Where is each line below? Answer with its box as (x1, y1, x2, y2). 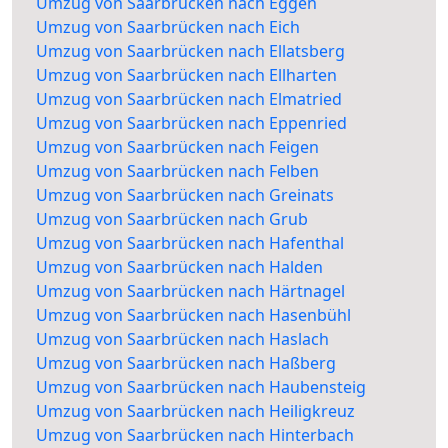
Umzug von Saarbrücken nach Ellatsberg (36, 40, 345, 63)
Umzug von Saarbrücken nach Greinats (36, 184, 334, 207)
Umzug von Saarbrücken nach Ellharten (36, 64, 337, 87)
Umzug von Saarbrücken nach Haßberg (36, 352, 336, 375)
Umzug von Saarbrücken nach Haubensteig (36, 376, 366, 399)
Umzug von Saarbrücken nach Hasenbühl (36, 304, 351, 327)
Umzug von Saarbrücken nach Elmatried (36, 88, 342, 111)
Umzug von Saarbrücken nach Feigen (36, 136, 319, 159)
